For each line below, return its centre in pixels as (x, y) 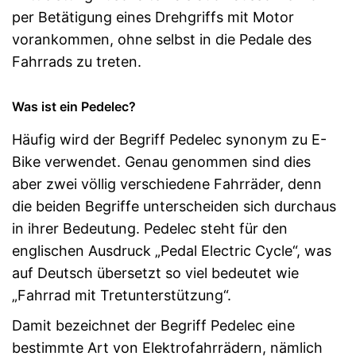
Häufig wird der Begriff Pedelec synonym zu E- (169, 139)
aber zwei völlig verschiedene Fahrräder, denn (167, 184)
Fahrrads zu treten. (77, 62)
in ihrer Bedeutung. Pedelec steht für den (150, 228)
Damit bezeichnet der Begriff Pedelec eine (153, 325)
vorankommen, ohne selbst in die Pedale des (162, 39)
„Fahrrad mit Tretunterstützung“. (122, 295)
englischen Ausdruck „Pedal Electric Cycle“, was (172, 251)
